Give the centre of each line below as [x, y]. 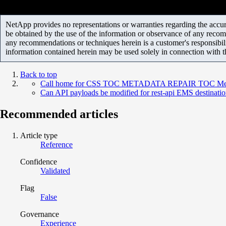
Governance [40, 214]
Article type [39, 135]
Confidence [39, 161]
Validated [55, 171]
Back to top [39, 74]
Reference [56, 144]
